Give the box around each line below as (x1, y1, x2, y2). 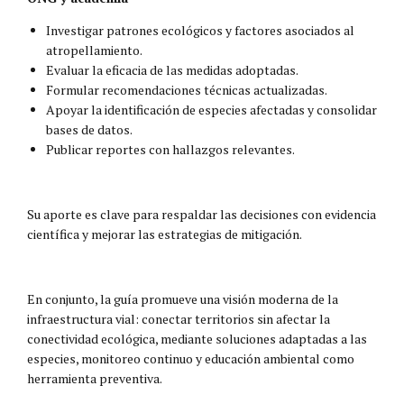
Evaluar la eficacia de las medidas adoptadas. (46, 60, 298, 78)
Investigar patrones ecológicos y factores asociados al (46, 21, 354, 39)
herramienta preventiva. (27, 369, 162, 387)
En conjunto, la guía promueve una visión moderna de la (27, 289, 338, 308)
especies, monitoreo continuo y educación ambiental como (27, 349, 354, 367)
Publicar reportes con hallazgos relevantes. (46, 140, 295, 158)
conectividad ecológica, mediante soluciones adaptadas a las (27, 329, 367, 347)
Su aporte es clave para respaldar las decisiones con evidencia (27, 205, 376, 223)
